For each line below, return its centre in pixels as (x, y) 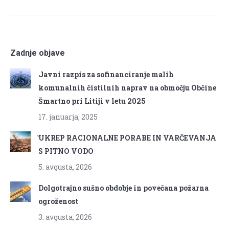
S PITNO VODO (66, 151)
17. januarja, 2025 (68, 117)
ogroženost (58, 201)
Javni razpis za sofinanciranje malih (106, 74)
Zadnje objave (38, 53)
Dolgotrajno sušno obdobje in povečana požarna (123, 188)
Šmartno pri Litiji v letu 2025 (92, 101)
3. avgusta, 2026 (65, 217)
